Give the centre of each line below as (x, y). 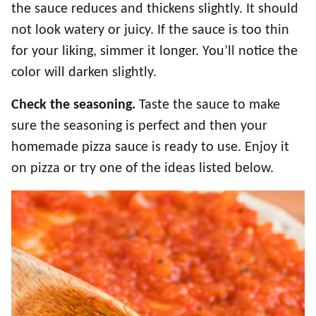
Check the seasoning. (73, 105)
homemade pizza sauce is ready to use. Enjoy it (150, 148)
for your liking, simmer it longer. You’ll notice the (154, 52)
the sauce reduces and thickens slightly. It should (155, 10)
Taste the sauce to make (208, 105)
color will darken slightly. (84, 73)
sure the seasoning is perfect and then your (139, 127)
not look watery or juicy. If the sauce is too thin (150, 31)
